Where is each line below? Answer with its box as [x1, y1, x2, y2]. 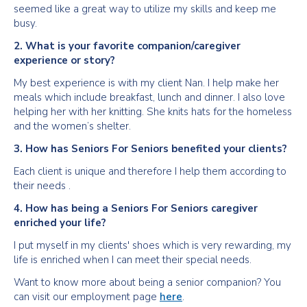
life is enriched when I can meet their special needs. [14, 253, 251, 267]
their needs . [14, 179, 71, 193]
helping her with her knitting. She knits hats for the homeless [14, 105, 292, 119]
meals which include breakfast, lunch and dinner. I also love [14, 90, 285, 104]
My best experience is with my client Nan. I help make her [14, 76, 279, 90]
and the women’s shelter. [14, 119, 131, 133]
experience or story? [14, 53, 115, 67]
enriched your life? [14, 216, 106, 230]
